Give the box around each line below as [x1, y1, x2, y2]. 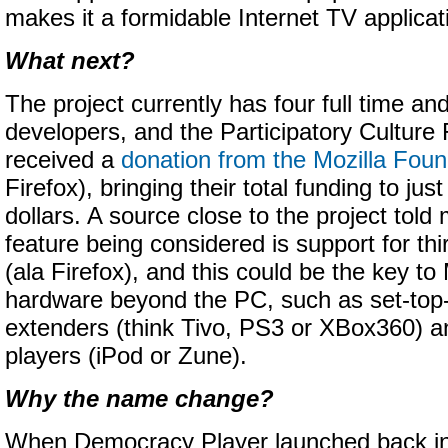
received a [5, 147, 121, 173]
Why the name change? [5, 386, 274, 412]
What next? [5, 48, 135, 74]
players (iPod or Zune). [5, 343, 247, 369]
